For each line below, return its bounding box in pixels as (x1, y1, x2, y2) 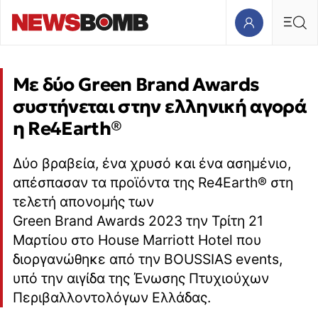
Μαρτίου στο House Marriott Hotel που (12, 231, 261, 249)
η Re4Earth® (12, 117, 122, 141)
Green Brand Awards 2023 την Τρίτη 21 (12, 212, 263, 230)
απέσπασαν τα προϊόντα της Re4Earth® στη (12, 174, 293, 192)
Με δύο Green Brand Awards (12, 73, 260, 97)
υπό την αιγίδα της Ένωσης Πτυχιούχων (12, 270, 269, 287)
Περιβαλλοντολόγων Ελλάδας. (12, 289, 211, 307)
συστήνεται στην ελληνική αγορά (12, 95, 307, 119)
